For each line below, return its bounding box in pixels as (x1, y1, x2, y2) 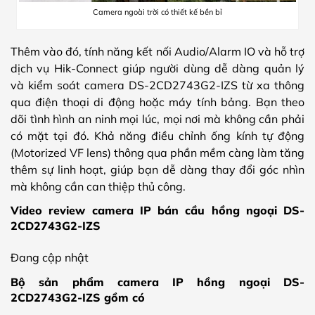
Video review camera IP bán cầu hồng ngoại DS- (11, 203, 304, 218)
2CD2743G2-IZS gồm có (11, 290, 145, 304)
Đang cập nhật (11, 250, 89, 265)
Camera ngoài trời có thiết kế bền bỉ (92, 6, 222, 17)
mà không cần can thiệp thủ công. (11, 179, 186, 193)
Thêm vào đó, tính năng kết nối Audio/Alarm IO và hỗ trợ (11, 44, 304, 58)
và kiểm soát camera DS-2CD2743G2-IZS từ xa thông (11, 77, 304, 92)
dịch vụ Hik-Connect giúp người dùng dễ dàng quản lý (11, 60, 304, 75)
